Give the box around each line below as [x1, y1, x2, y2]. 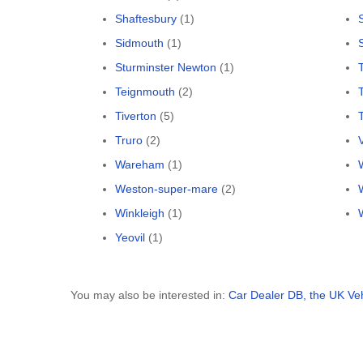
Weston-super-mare [115, 182, 218, 195]
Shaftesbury [115, 12, 177, 25]
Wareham [115, 158, 164, 171]
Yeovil [115, 231, 145, 244]
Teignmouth [115, 85, 175, 98]
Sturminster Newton [115, 61, 216, 74]
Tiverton [115, 109, 156, 122]
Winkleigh [115, 207, 164, 220]
